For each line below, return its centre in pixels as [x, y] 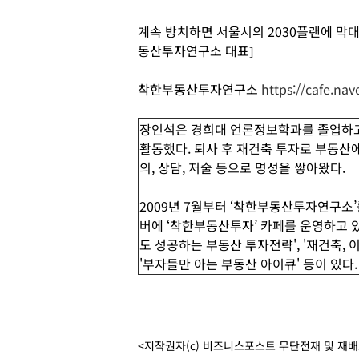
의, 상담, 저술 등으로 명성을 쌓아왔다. [244, 167]
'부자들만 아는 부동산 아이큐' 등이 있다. [248, 264]
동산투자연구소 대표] [197, 50]
